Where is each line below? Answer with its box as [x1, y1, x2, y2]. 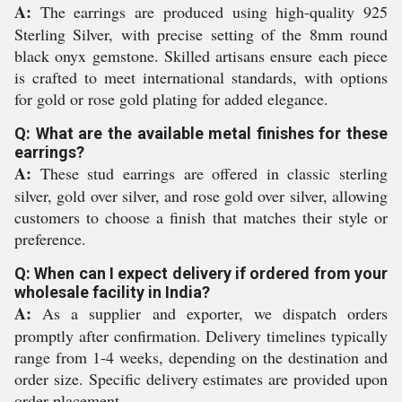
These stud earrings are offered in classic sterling [31, 162, 388, 184]
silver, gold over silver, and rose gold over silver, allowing [14, 185, 388, 206]
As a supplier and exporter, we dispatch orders [31, 302, 388, 324]
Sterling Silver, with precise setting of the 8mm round [14, 23, 388, 45]
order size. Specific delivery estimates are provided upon [14, 368, 388, 389]
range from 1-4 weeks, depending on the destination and [14, 346, 388, 368]
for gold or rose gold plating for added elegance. [14, 88, 328, 109]
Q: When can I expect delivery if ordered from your [14, 264, 388, 283]
